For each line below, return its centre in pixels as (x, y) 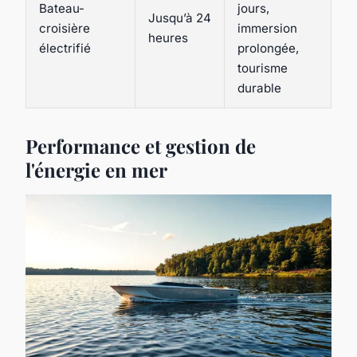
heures (168, 37)
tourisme (263, 68)
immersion (267, 28)
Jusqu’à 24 (180, 18)
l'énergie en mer (96, 169)
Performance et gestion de (141, 145)
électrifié (65, 48)
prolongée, (268, 48)
